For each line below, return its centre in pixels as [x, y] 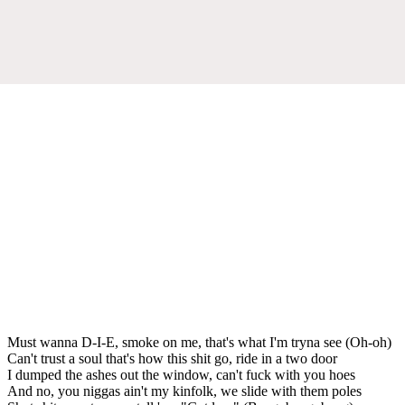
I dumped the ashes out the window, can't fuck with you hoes [181, 374]
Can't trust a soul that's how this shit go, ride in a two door [172, 358]
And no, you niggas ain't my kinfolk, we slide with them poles [184, 391]
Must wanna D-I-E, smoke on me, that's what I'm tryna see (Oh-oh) [199, 342]
